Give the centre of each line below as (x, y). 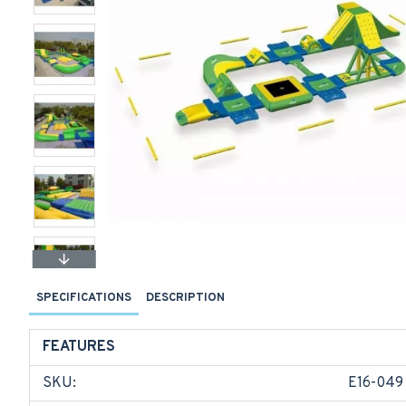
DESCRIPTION (185, 298)
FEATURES (79, 347)
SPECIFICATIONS (84, 298)
